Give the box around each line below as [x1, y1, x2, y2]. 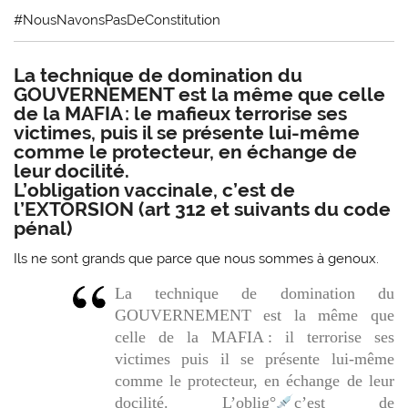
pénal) [14, 216, 73, 240]
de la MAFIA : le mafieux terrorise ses [14, 101, 348, 125]
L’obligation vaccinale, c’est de [14, 178, 296, 201]
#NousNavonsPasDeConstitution [14, 11, 221, 28]
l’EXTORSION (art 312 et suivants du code [14, 197, 392, 220]
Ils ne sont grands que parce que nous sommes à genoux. [14, 250, 380, 268]
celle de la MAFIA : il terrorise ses [114, 327, 394, 346]
